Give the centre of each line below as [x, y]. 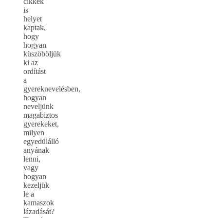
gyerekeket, [41, 124]
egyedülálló [41, 142]
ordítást [35, 72]
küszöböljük [42, 54]
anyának [36, 150]
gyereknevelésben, [52, 89]
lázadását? [39, 212]
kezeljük [36, 185]
